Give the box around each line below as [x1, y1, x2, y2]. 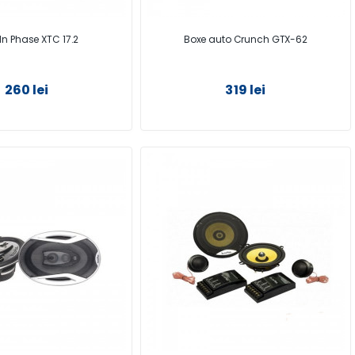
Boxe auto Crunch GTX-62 [183, 32, 307, 46]
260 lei [4, 80, 49, 99]
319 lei [225, 80, 266, 99]
